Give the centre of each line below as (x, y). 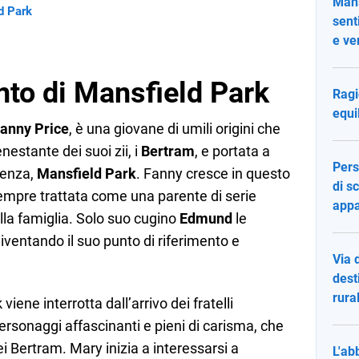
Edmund (206, 218)
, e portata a (232, 151)
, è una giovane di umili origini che (175, 128)
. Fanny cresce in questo (213, 173)
